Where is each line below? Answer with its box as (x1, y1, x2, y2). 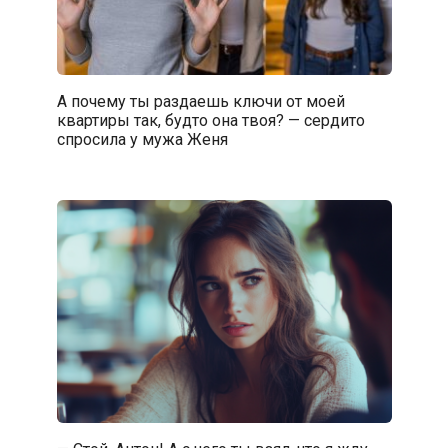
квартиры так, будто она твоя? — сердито (56, 110, 365, 130)
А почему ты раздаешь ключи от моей (56, 91, 345, 111)
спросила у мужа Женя (56, 129, 228, 149)
